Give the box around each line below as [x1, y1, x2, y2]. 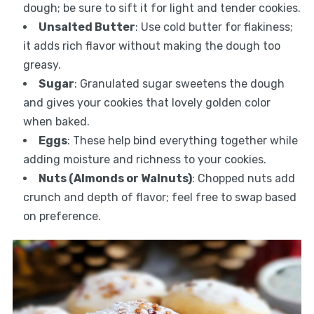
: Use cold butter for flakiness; [135, 20, 293, 34]
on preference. [22, 209, 101, 223]
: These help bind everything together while [67, 133, 298, 147]
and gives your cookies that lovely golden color [22, 95, 271, 109]
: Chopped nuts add [191, 171, 295, 185]
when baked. [22, 114, 90, 128]
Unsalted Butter [38, 20, 135, 34]
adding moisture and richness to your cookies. [22, 152, 266, 166]
